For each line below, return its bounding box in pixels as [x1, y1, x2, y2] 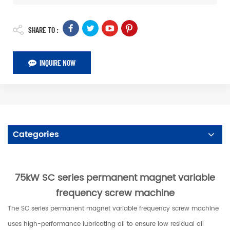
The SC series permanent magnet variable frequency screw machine [8, 203, 219, 214]
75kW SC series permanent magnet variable [15, 170, 215, 185]
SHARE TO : [28, 24, 59, 34]
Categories [13, 127, 59, 141]
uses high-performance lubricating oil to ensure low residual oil [8, 219, 204, 229]
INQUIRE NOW [40, 57, 75, 67]
